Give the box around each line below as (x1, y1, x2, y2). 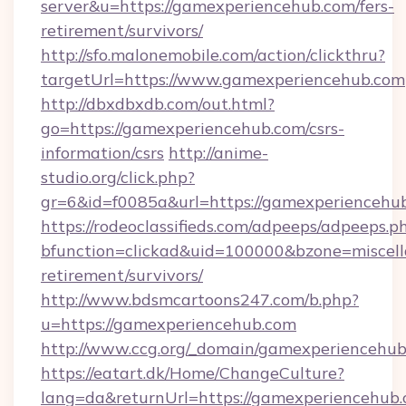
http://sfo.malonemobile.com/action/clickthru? (41, 44, 385, 65)
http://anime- (169, 142, 268, 163)
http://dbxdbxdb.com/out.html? (41, 93, 275, 114)
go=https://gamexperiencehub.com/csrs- (41, 118, 344, 139)
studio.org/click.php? (41, 167, 195, 188)
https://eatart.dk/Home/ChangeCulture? (41, 362, 344, 383)
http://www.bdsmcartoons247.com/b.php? (41, 289, 359, 310)
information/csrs (41, 142, 164, 163)
